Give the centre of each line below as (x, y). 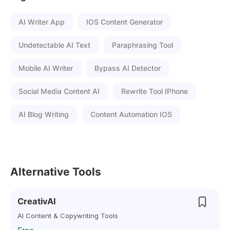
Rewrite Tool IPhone (155, 91)
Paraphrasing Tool (142, 45)
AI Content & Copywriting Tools (68, 216)
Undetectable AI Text (54, 45)
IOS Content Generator (124, 22)
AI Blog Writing (44, 114)
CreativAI (37, 201)
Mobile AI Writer (46, 68)
